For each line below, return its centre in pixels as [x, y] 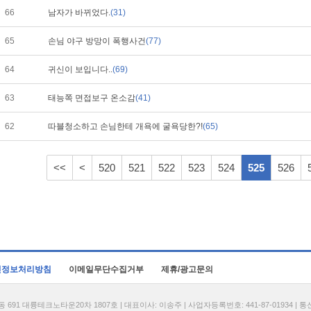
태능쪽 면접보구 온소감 [92, 98]
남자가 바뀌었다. [79, 12]
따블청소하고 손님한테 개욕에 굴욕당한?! [125, 126]
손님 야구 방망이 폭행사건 [97, 41]
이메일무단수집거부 [106, 269]
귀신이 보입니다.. [80, 69]
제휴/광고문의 [187, 269]
